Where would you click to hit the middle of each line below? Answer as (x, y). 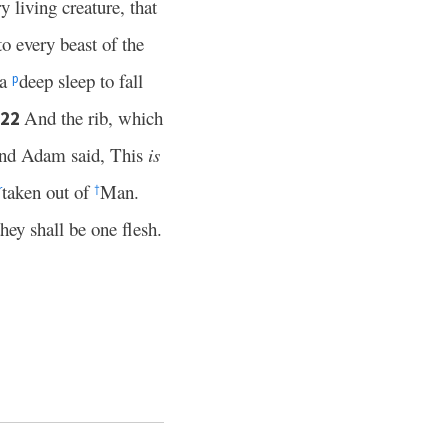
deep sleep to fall (81, 80)
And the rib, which (93, 117)
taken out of (48, 191)
